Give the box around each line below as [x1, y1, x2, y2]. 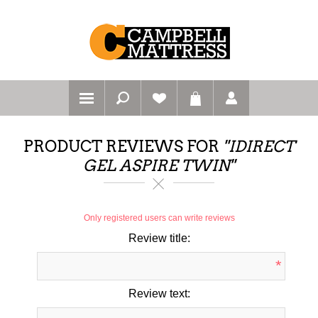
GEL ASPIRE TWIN [83, 156, 229, 175]
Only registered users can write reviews [83, 213, 235, 223]
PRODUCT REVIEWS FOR [23, 137, 223, 156]
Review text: [128, 287, 190, 300]
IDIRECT [229, 137, 295, 156]
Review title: [128, 232, 190, 244]
